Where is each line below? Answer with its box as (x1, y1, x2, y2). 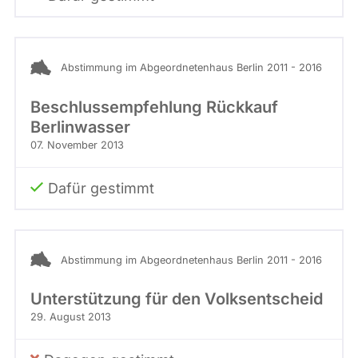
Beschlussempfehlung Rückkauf (30, 97, 278, 117)
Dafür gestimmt (48, 179, 154, 197)
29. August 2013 (30, 310, 111, 323)
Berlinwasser (30, 117, 130, 137)
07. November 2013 (30, 138, 124, 151)
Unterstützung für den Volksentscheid (30, 288, 323, 308)
